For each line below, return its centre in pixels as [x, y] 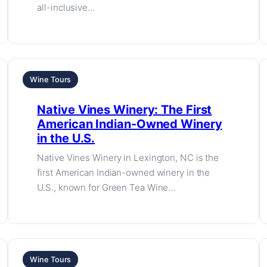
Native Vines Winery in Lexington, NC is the [128, 158]
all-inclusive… [66, 7]
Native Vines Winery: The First [125, 110]
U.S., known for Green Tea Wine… [107, 187]
